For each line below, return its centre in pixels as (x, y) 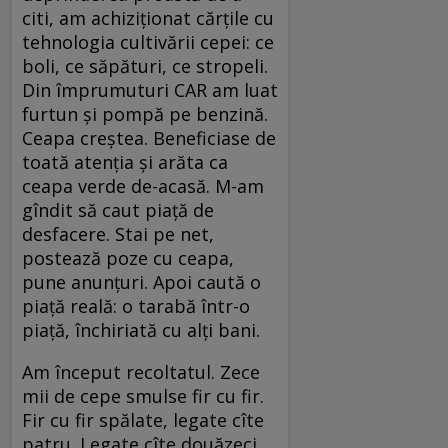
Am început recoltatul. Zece (141, 371)
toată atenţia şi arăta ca (125, 161)
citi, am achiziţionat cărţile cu (148, 17)
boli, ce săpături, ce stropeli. (145, 65)
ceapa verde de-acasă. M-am (143, 185)
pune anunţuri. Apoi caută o (141, 281)
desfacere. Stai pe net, (118, 233)
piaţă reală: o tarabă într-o (136, 305)
